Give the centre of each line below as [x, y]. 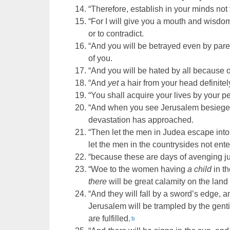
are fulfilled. [110, 219]
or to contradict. [116, 34]
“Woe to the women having [138, 169]
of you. [101, 59]
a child [200, 169]
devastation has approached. [141, 120]
